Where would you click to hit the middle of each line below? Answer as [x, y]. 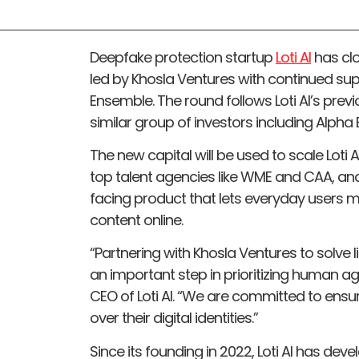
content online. [136, 220]
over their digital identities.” [174, 318]
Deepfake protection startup [183, 57]
